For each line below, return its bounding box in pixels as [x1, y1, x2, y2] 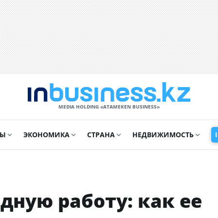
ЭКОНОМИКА [23, 130, 70, 139]
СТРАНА [87, 130, 115, 139]
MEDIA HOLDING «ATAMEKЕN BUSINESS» [58, 103, 160, 110]
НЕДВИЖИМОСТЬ [132, 130, 194, 139]
